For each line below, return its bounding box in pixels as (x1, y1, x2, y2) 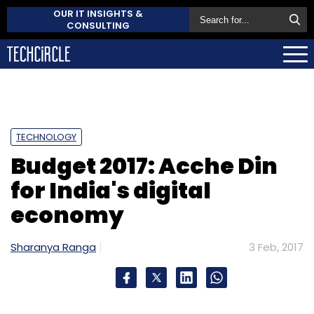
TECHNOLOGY (16, 130, 76, 144)
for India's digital (11, 174, 211, 206)
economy (11, 198, 124, 231)
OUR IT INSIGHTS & (53, 7, 143, 20)
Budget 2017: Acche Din (11, 149, 278, 182)
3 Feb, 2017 (249, 239, 303, 254)
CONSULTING (67, 19, 130, 32)
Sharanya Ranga (11, 239, 96, 254)
